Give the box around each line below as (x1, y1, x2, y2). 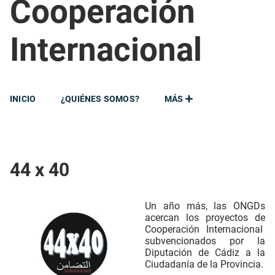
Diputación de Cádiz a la (145, 247, 265, 258)
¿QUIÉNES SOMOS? (61, 94, 139, 104)
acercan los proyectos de (145, 212, 265, 223)
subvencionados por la (145, 235, 265, 247)
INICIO (10, 94, 36, 104)
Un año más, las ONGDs (145, 200, 265, 212)
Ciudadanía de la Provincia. (145, 258, 263, 270)
